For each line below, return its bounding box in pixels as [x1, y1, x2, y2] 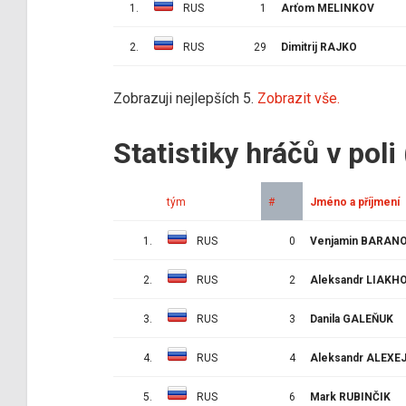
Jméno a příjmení [310, 195, 400, 208]
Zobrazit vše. [257, 89, 340, 107]
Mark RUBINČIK [310, 390, 391, 403]
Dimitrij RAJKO [281, 40, 357, 53]
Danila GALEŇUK [310, 312, 393, 325]
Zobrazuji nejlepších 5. [113, 89, 257, 107]
